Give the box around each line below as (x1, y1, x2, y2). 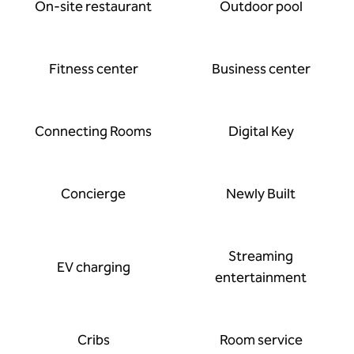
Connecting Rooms (35, 122, 152, 140)
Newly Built (226, 185, 296, 202)
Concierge (61, 185, 126, 202)
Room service (219, 331, 303, 348)
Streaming (228, 247, 293, 265)
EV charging (56, 258, 130, 276)
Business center (211, 60, 311, 77)
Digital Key (228, 122, 294, 140)
